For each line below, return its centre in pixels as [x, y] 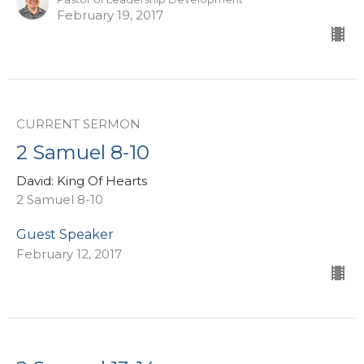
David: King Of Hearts [82, 181]
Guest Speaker [65, 235]
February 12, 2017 [69, 254]
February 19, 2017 [110, 15]
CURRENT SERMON [78, 124]
